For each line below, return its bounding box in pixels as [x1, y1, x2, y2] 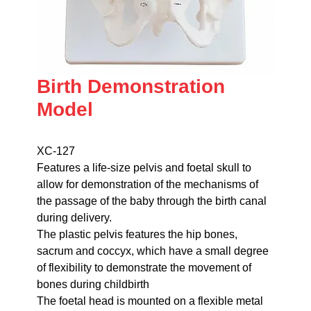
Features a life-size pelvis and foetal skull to [36, 162, 251, 174]
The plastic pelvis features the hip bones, [36, 228, 237, 241]
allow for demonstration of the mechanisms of [36, 178, 258, 191]
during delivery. [36, 212, 112, 224]
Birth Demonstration [36, 76, 225, 98]
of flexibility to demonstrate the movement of [36, 262, 251, 274]
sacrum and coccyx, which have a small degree [36, 245, 269, 258]
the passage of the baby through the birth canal [36, 195, 267, 208]
